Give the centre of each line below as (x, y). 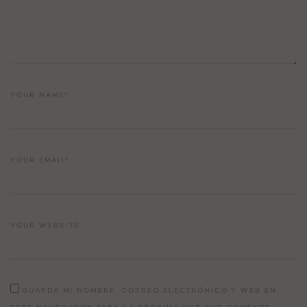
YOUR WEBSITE (45, 226)
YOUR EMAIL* (40, 161)
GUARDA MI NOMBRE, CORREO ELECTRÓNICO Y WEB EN (149, 291)
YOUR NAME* (39, 96)
